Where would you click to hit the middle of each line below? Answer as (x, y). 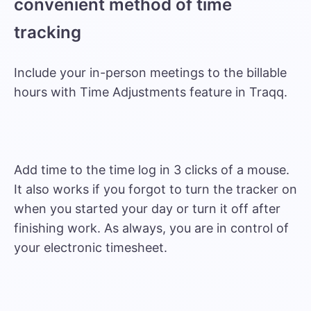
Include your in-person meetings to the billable (150, 73)
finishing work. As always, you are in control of (151, 228)
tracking (48, 32)
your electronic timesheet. (91, 247)
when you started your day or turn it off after (147, 209)
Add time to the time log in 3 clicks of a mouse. (152, 170)
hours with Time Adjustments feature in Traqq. (151, 92)
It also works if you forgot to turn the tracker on (155, 189)
